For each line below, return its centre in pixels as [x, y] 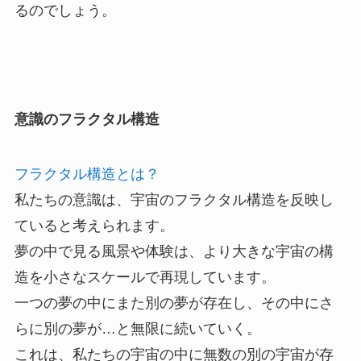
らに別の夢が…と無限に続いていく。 [137, 329]
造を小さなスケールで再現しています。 [145, 278]
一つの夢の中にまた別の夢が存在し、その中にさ [174, 303]
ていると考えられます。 [94, 226]
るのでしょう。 [65, 10]
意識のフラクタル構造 [87, 120]
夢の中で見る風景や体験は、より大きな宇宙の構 [174, 252]
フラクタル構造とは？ [87, 174]
